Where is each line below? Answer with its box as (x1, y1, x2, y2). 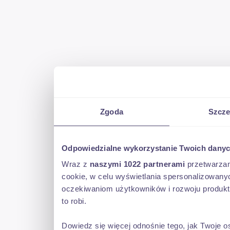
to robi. (62, 196, 86, 205)
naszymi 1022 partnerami (89, 159, 185, 168)
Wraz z (62, 159, 90, 168)
